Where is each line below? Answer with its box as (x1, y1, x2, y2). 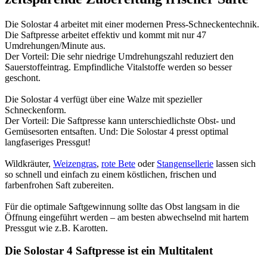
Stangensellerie (157, 158, 213, 169)
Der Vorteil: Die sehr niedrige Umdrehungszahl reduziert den (5, 51, 234, 61)
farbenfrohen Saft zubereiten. (5, 179, 114, 190)
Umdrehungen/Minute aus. (5, 40, 105, 51)
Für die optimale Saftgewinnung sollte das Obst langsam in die (5, 201, 240, 212)
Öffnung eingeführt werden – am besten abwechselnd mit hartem (5, 212, 249, 222)
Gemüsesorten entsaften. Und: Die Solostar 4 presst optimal (5, 126, 228, 136)
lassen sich (213, 158, 256, 169)
